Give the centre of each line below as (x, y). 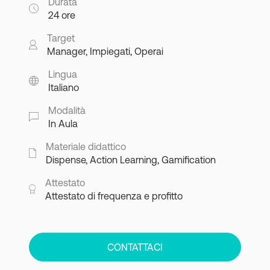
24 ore (62, 15)
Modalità (67, 110)
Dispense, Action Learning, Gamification (130, 160)
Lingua (63, 74)
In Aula (63, 124)
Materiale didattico (86, 146)
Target (61, 38)
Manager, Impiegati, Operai (105, 51)
